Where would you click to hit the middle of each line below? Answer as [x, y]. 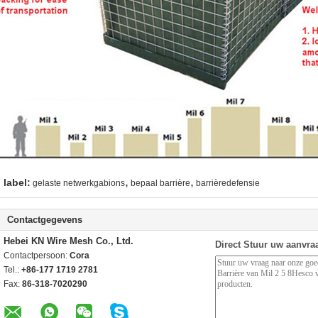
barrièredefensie [228, 183]
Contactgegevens [45, 220]
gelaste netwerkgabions [79, 183]
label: [17, 182]
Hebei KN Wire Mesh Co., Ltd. [68, 241]
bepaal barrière [160, 183]
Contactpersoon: [37, 256]
